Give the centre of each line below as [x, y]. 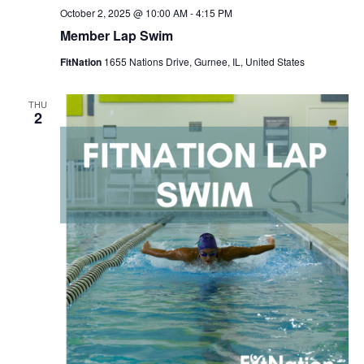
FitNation [82, 62]
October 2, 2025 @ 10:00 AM [123, 13]
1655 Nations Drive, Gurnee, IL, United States [204, 61]
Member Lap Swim [116, 35]
